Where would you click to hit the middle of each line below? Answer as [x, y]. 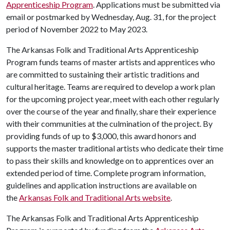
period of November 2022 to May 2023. [78, 29]
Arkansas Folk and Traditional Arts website [95, 197]
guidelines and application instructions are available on [101, 185]
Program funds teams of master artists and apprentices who [111, 62]
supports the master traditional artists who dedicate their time [115, 148]
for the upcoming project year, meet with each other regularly [113, 99]
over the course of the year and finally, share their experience [111, 111]
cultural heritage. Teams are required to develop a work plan [111, 87]
